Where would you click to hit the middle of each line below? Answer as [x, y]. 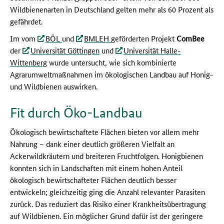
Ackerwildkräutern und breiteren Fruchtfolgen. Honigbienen [106, 156]
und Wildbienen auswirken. [54, 86]
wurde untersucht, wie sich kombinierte [112, 62]
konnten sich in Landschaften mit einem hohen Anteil [96, 168]
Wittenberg [28, 62]
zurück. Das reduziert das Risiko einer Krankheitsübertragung [108, 204]
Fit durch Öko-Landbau [76, 113]
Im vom [24, 38]
